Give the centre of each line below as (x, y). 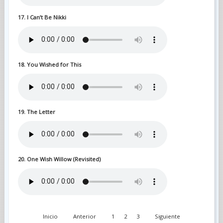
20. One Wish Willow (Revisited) (59, 159)
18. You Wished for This (49, 64)
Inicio (50, 216)
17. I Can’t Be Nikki (42, 17)
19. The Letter (36, 111)
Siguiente (167, 216)
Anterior (84, 216)
